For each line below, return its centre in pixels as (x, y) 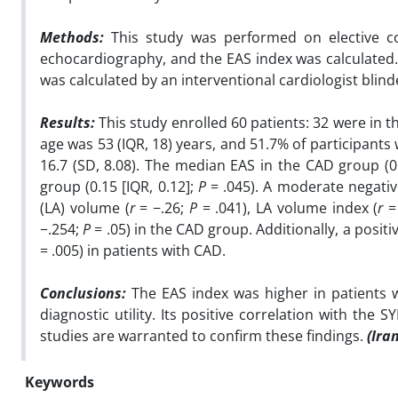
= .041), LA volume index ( (287, 207)
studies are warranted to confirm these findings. (202, 335)
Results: (68, 122)
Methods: (72, 37)
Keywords (60, 382)
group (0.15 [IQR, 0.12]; (119, 186)
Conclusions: (83, 293)
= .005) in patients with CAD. (133, 250)
